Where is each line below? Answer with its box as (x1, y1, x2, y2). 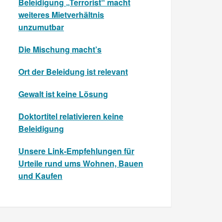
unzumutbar (18, 21, 64, 33)
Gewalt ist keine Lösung (18, 88, 108, 100)
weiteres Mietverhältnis (18, 9, 104, 21)
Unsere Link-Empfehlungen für (18, 145, 134, 157)
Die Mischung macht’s (18, 44, 102, 55)
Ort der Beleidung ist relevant (18, 66, 128, 78)
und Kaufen (18, 170, 62, 182)
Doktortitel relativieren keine (18, 111, 123, 122)
